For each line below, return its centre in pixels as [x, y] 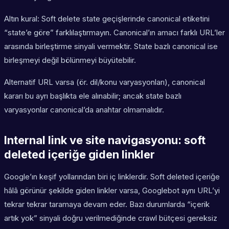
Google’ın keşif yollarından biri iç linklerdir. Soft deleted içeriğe [112, 177]
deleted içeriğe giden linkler [79, 155]
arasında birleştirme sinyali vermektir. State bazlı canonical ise [111, 47]
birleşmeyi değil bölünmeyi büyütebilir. [70, 60]
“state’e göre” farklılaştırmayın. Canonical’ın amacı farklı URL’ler [114, 33]
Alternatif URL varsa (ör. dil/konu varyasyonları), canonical [105, 82]
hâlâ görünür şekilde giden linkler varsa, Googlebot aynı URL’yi [112, 191]
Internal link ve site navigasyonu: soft [105, 140]
